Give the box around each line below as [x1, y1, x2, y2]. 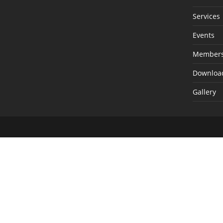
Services [193, 11, 220, 21]
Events [193, 30, 215, 40]
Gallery [193, 87, 216, 97]
